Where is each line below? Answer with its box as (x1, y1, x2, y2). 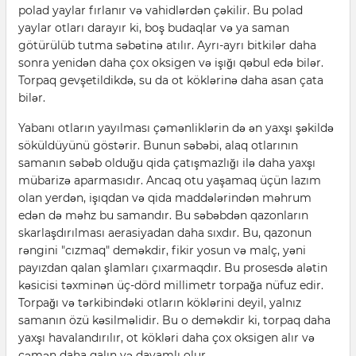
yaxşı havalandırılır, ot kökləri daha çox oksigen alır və (18, 331, 315, 345)
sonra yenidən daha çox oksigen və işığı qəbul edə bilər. (18, 56, 323, 70)
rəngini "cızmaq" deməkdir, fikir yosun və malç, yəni (18, 243, 306, 257)
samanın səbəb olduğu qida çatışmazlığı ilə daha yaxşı (18, 156, 315, 170)
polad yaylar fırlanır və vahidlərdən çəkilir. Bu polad (18, 3, 303, 17)
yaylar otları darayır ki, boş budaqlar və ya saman (18, 21, 289, 35)
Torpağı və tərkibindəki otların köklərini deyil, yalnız (18, 296, 301, 310)
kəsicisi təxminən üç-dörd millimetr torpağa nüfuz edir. (18, 278, 323, 292)
